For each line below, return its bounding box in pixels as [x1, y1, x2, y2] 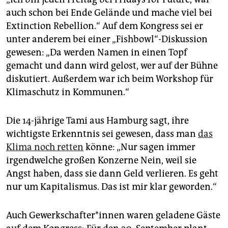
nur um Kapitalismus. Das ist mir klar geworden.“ [6, 181, 217, 193]
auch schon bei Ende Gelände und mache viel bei [6, 7, 212, 19]
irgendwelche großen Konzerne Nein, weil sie [6, 155, 196, 166]
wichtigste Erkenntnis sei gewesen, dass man [6, 128, 198, 140]
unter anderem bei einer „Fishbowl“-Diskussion [6, 34, 208, 45]
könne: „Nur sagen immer [83, 141, 195, 153]
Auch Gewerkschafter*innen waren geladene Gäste [6, 210, 220, 221]
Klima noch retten [6, 141, 83, 153]
